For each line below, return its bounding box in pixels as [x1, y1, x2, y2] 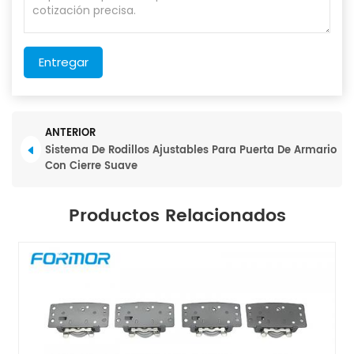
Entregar [38, 53, 88, 70]
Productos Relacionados [68, 201, 286, 231]
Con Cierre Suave [44, 157, 137, 175]
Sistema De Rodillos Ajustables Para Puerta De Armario [44, 141, 337, 159]
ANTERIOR [44, 124, 96, 141]
